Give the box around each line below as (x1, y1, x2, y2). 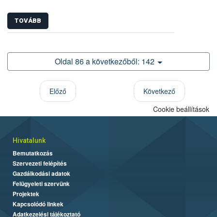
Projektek (13, 189, 39, 199)
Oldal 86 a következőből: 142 (55, 56, 155, 67)
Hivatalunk (13, 137, 46, 145)
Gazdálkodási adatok (13, 169, 70, 178)
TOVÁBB (15, 17, 41, 25)
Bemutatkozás (13, 149, 53, 158)
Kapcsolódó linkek (13, 200, 63, 209)
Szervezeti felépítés (13, 159, 67, 168)
